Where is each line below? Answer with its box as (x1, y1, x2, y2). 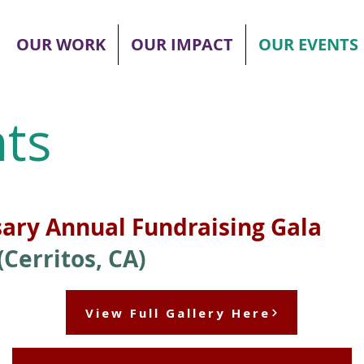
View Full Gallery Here (84, 304, 271, 321)
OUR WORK (16, 33, 106, 55)
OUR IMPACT (131, 33, 233, 55)
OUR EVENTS (258, 33, 358, 55)
